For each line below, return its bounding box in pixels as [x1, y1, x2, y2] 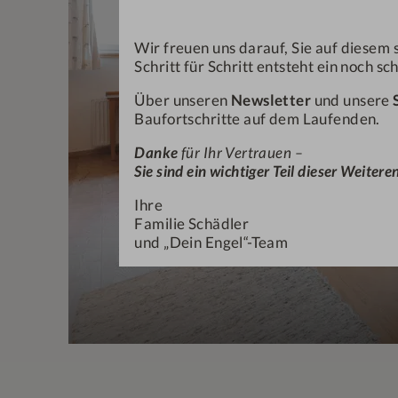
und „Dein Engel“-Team [134, 233, 289, 251]
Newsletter [230, 91, 312, 109]
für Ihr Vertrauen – [180, 143, 304, 162]
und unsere [311, 91, 394, 109]
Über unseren [134, 91, 231, 109]
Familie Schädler [134, 214, 250, 233]
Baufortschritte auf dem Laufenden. [134, 109, 380, 128]
